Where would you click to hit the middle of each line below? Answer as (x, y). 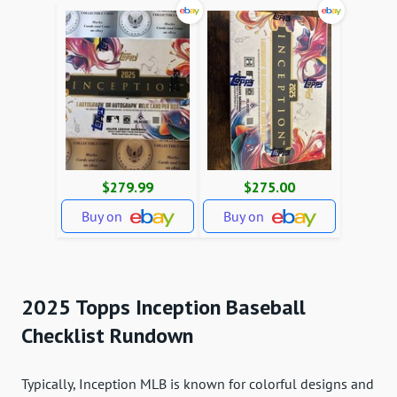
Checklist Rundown (107, 335)
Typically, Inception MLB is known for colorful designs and (198, 383)
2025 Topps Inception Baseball (163, 307)
